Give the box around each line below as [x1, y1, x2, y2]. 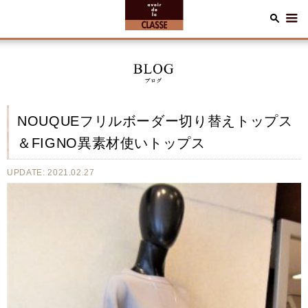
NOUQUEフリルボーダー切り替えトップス [17, 113, 293, 129]
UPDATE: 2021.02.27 [7, 168, 95, 177]
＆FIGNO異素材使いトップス [17, 135, 206, 151]
